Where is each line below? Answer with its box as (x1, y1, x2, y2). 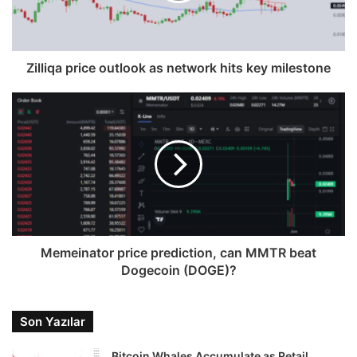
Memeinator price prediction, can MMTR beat (41, 245, 316, 261)
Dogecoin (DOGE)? (120, 262, 237, 278)
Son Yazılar (20, 314, 85, 329)
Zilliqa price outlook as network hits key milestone (26, 60, 331, 76)
